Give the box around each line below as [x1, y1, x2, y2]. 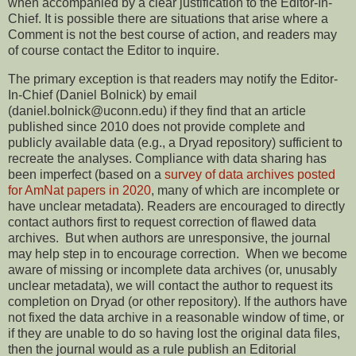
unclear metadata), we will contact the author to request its [8, 278, 333, 292]
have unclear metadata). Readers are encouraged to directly [8, 199, 345, 213]
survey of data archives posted [164, 167, 335, 181]
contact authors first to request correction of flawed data [8, 215, 316, 229]
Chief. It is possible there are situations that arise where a [8, 11, 328, 25]
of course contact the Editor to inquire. [8, 43, 219, 57]
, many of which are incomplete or [151, 183, 339, 197]
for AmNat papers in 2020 [8, 183, 151, 197]
